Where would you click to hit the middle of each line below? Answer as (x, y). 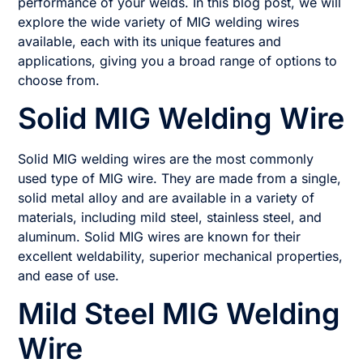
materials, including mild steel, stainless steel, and (170, 217)
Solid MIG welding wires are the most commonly (166, 158)
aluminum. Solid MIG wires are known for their (160, 236)
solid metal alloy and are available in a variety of (167, 197)
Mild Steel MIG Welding (179, 314)
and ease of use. (69, 275)
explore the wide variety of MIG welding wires (159, 21)
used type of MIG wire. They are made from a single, (180, 178)
